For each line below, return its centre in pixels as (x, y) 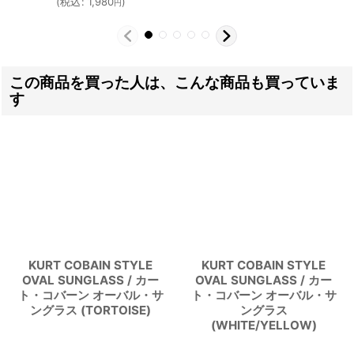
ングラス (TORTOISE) (90, 310)
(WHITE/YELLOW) (264, 325)
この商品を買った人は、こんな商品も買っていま (175, 82)
